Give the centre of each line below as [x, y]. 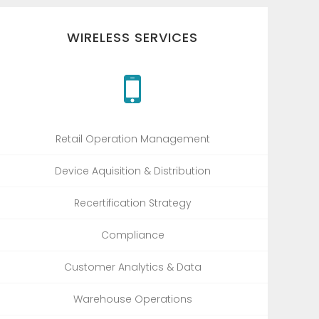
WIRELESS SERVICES [132, 37]
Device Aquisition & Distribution [132, 171]
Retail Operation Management [132, 138]
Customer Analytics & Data [132, 267]
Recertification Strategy [132, 203]
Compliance [132, 235]
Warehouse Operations [132, 299]
